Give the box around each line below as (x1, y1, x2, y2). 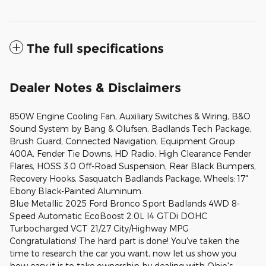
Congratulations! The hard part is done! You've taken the (9, 235, 239, 246)
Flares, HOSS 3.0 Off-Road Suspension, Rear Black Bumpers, (9, 160, 256, 171)
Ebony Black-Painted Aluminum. (9, 185, 143, 196)
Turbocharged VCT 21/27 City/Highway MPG (9, 223, 189, 233)
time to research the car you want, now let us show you (9, 248, 236, 258)
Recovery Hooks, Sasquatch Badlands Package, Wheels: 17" (9, 173, 248, 183)
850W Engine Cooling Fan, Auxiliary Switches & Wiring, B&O (9, 110, 251, 121)
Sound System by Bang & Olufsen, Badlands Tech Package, (9, 123, 251, 134)
